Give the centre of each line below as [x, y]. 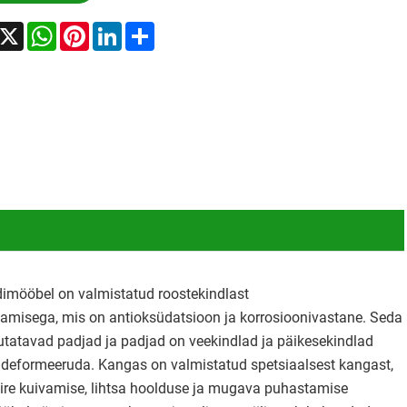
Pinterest [117, 28]
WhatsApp [89, 28]
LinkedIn [149, 28]
